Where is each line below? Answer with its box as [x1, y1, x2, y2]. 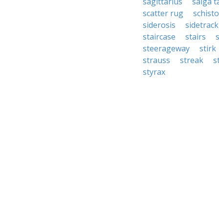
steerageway [143, 43, 190, 54]
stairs [185, 31, 206, 42]
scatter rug [143, 8, 183, 19]
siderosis [143, 20, 175, 30]
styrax [143, 66, 165, 77]
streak [180, 55, 203, 66]
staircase [143, 31, 175, 42]
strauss [143, 55, 170, 66]
